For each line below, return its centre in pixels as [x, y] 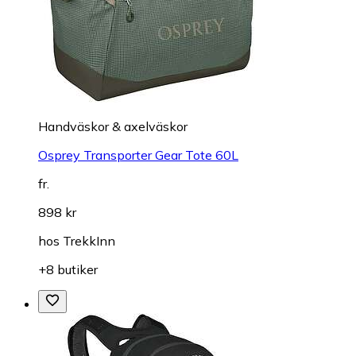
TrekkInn [89, 241]
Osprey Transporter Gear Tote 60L [138, 155]
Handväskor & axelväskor [113, 127]
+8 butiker [68, 270]
